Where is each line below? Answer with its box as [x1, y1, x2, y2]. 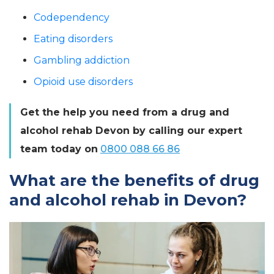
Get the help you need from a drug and [20, 106, 229, 118]
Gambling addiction [34, 54, 130, 66]
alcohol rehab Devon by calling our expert [20, 125, 242, 136]
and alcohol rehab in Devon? [9, 190, 246, 210]
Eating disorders [34, 33, 113, 45]
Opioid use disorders [34, 76, 133, 87]
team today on [20, 143, 98, 155]
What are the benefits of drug [9, 171, 259, 190]
